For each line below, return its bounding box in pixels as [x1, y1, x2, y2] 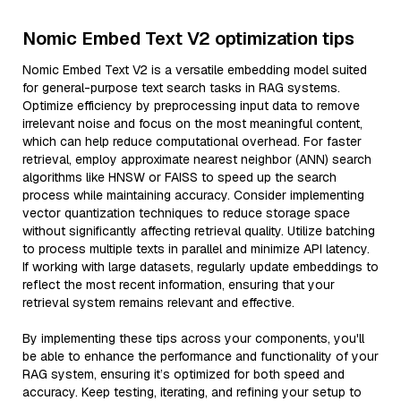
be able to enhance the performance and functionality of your [22, 348, 379, 364]
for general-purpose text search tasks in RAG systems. [22, 80, 340, 96]
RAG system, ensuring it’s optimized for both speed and [22, 366, 345, 382]
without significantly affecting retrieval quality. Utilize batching [22, 223, 375, 239]
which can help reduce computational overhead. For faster [22, 133, 362, 149]
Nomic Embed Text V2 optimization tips [22, 27, 354, 50]
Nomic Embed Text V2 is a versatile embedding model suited [22, 62, 367, 78]
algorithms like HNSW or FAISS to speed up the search [22, 169, 337, 185]
